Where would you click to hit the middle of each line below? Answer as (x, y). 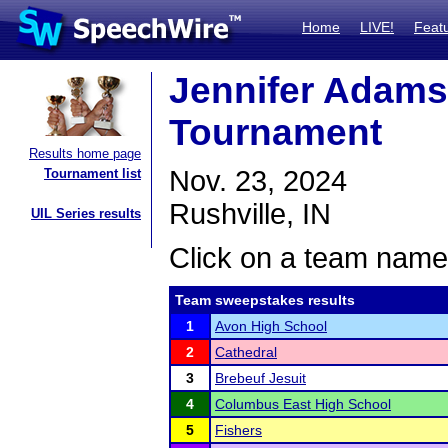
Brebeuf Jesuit (260, 378)
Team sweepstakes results (265, 300)
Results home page (85, 153)
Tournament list (92, 173)
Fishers (238, 430)
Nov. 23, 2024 (258, 181)
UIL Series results (86, 213)
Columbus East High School (303, 404)
